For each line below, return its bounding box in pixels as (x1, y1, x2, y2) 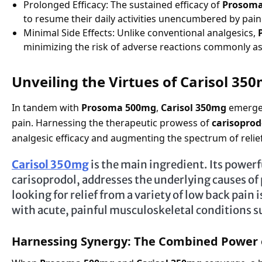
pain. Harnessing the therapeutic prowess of (12, 116, 212, 129)
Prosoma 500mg (81, 101, 156, 114)
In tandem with (12, 101, 81, 114)
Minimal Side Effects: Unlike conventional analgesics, (23, 26, 258, 39)
